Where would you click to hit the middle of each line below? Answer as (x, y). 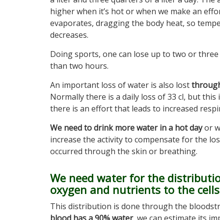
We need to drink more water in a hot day (126, 128)
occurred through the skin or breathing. (124, 151)
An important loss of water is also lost (121, 85)
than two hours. (79, 66)
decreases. (69, 35)
